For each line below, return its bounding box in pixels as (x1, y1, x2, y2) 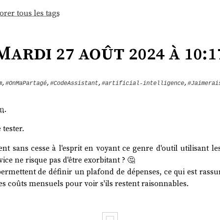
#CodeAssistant (50, 80, 98, 87)
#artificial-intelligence (101, 80, 184, 87)
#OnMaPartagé (5, 80, 47, 87)
